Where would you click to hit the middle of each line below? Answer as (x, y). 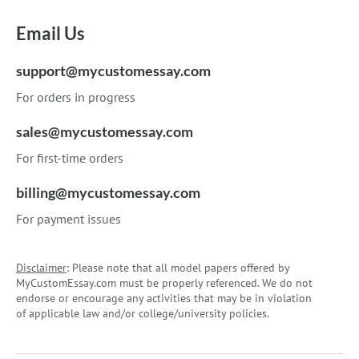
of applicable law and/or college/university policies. (143, 313)
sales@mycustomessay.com (105, 131)
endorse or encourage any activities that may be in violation (164, 298)
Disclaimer (41, 267)
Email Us (50, 33)
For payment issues (69, 218)
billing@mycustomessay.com (108, 192)
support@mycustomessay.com (113, 70)
